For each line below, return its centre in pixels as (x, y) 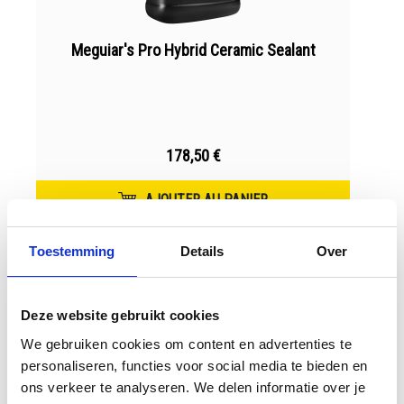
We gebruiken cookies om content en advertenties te (186, 344)
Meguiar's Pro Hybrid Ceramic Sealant (193, 50)
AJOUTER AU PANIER (207, 200)
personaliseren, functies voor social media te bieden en (194, 365)
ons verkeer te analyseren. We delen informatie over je (193, 387)
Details (202, 251)
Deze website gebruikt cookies (120, 315)
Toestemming (72, 251)
